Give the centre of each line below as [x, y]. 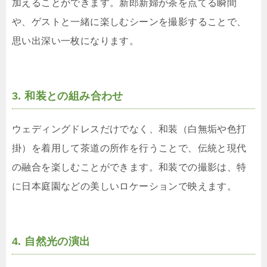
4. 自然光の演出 [51, 242]
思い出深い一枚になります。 [76, 41]
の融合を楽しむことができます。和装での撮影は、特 [129, 167]
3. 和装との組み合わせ [68, 96]
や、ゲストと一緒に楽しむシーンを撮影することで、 [129, 22]
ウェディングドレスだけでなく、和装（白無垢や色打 [129, 129]
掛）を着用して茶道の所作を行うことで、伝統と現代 [129, 148]
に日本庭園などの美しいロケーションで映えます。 [125, 187]
